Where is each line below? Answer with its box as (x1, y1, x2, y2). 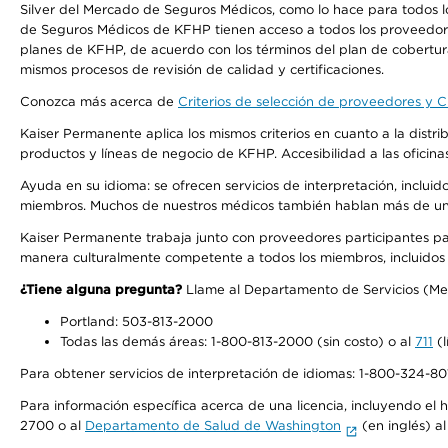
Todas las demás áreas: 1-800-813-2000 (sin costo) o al (60, 334, 415, 349)
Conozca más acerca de (20, 94, 178, 109)
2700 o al (20, 418, 85, 433)
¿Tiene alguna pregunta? (20, 282, 182, 297)
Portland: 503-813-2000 (60, 314, 213, 329)
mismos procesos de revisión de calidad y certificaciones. (20, 62, 384, 77)
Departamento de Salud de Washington (85, 418, 341, 433)
